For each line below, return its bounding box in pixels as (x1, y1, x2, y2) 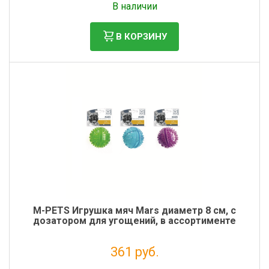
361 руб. (110, 244, 159, 259)
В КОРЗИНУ (116, 31, 167, 42)
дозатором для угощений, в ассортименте (33, 215, 236, 226)
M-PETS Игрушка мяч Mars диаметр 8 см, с (33, 205, 236, 216)
